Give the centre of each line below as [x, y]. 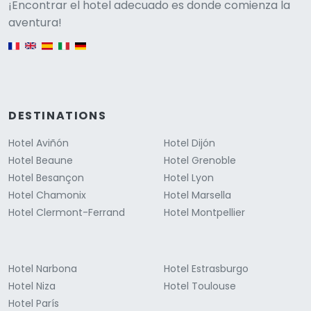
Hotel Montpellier [204, 213]
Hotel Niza [32, 286]
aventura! [35, 23]
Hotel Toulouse [200, 286]
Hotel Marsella [197, 195]
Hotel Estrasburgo [206, 269]
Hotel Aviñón [39, 143]
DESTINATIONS [58, 116]
